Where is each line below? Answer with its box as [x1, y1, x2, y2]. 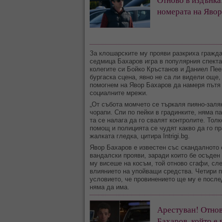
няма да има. [90, 183, 129, 191]
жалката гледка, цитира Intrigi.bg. [90, 132, 190, 140]
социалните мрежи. [90, 89, 148, 97]
